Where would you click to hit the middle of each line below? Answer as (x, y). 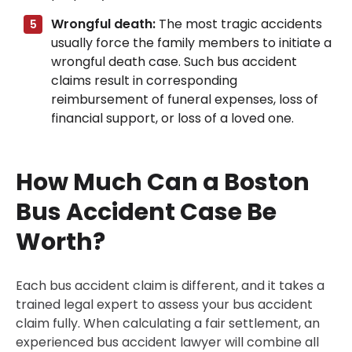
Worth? (60, 242)
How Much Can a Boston (163, 183)
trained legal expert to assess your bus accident (164, 305)
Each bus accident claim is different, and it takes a (170, 286)
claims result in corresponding (144, 81)
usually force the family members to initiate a (191, 43)
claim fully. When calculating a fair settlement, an (168, 324)
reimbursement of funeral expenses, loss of (185, 100)
